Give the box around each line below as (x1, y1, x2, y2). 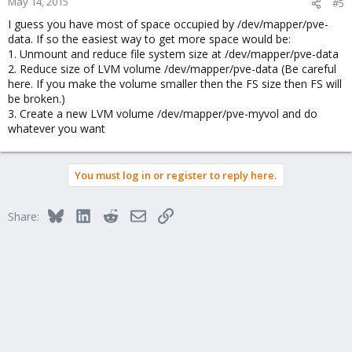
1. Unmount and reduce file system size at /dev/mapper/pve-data (8, 46, 339, 61)
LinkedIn (90, 207, 133, 222)
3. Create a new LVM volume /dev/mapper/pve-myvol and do (8, 106, 317, 121)
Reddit (117, 207, 150, 222)
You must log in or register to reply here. (75, 168, 277, 182)
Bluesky (62, 207, 102, 222)
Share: (8, 209, 39, 224)
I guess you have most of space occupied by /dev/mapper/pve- (8, 16, 328, 31)
